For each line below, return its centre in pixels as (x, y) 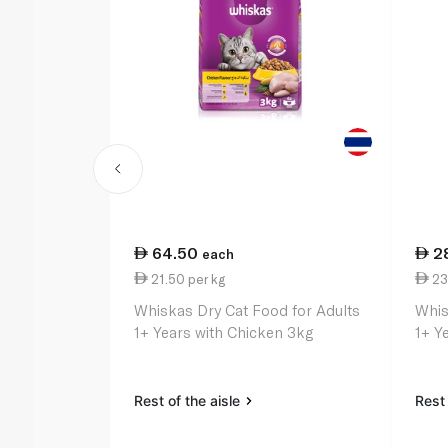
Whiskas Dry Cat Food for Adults (247, 310)
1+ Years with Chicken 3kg (224, 332)
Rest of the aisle (189, 401)
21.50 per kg (187, 278)
